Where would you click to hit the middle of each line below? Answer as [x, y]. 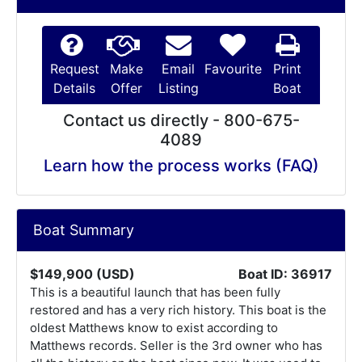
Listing [178, 88]
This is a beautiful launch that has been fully [155, 292]
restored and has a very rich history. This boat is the [178, 310]
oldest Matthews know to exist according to [154, 328]
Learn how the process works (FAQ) [181, 166]
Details [75, 88]
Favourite [233, 69]
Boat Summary [84, 230]
